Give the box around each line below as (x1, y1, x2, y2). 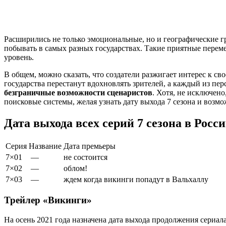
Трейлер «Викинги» (4, 195, 92, 206)
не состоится (64, 152, 107, 161)
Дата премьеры (64, 141, 116, 150)
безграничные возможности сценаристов (4, 88, 152, 97)
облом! (64, 163, 87, 173)
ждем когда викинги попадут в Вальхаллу (64, 175, 208, 184)
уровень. (4, 52, 34, 62)
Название (29, 141, 62, 150)
